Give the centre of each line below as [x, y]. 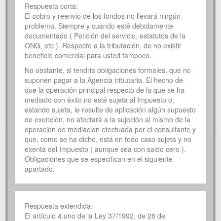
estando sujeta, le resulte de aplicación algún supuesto [110, 109]
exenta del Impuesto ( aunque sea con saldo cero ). [105, 149]
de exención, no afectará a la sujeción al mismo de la [108, 119]
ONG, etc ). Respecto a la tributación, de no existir [103, 45]
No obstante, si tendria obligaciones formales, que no [108, 70]
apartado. [40, 168]
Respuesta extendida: [60, 205]
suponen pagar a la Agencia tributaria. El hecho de [104, 80]
